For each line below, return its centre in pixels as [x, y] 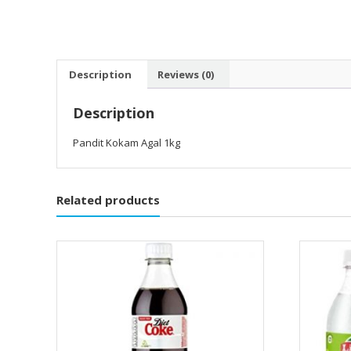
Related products [108, 200]
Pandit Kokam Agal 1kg [127, 143]
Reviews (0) [186, 74]
